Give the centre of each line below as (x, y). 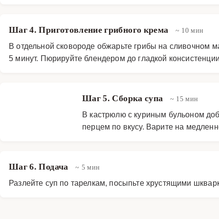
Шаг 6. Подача (40, 166)
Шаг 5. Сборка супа (124, 98)
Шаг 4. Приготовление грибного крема (90, 30)
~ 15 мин (184, 99)
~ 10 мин (189, 30)
